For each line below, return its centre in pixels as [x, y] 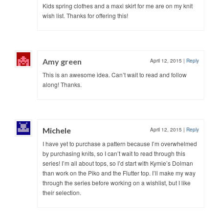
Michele [57, 130]
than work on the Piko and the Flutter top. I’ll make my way [119, 173]
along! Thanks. [62, 84]
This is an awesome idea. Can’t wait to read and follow [115, 74]
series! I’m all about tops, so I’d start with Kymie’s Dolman [118, 163]
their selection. [62, 192]
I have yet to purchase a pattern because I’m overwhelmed [120, 143]
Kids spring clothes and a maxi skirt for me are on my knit [118, 5]
